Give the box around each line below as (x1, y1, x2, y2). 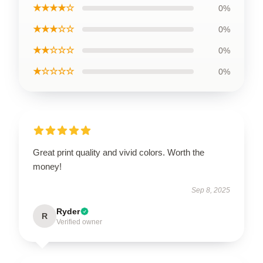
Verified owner (56, 217, 102, 226)
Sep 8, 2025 (191, 186, 230, 194)
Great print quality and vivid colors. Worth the (33, 147, 204, 157)
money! (33, 161, 62, 171)
